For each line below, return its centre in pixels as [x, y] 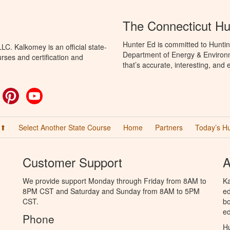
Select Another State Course [65, 127]
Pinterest [33, 93]
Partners [169, 127]
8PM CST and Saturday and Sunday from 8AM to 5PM [111, 191]
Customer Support [72, 162]
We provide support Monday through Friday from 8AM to [114, 180]
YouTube [57, 93]
